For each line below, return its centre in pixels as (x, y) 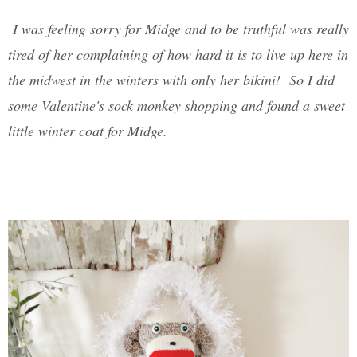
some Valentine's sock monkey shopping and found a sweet (177, 106)
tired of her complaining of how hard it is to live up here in (178, 55)
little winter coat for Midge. (88, 131)
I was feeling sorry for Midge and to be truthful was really (178, 29)
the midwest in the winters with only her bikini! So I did (171, 80)
